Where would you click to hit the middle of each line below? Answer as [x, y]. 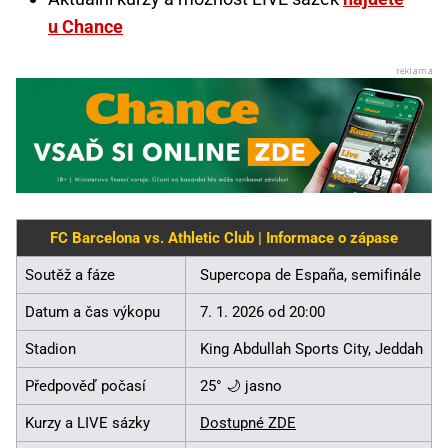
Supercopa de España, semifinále [310, 275]
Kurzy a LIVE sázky [87, 423]
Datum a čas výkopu [92, 312]
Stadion [50, 349]
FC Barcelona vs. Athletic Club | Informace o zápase [224, 238]
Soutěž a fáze [70, 275]
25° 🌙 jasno [241, 386]
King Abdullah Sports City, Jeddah [311, 349]
